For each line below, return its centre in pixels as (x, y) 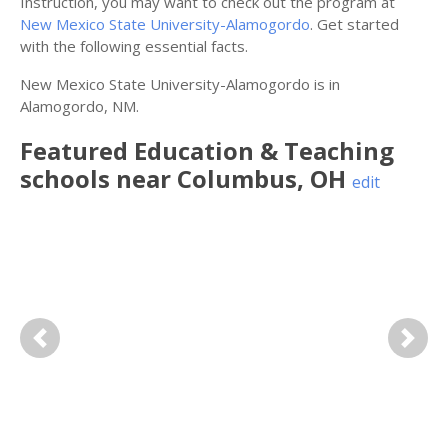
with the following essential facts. (134, 46)
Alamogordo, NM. (79, 106)
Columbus (237, 178)
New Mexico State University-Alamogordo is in (180, 84)
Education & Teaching (264, 150)
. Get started (354, 24)
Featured (77, 150)
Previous (70, 348)
